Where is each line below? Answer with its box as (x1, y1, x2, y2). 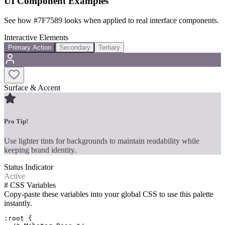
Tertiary (98, 43, 120, 51)
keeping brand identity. (4, 145, 76, 154)
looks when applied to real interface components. (62, 16, 219, 25)
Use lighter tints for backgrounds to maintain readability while (4, 136, 199, 145)
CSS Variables (8, 180, 56, 189)
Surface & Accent (4, 83, 60, 92)
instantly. (4, 198, 32, 207)
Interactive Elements (4, 33, 68, 42)
